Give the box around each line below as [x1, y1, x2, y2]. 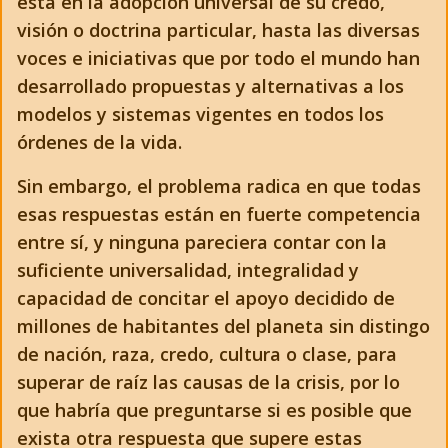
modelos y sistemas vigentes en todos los [17, 102, 384, 126]
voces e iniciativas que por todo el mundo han [17, 46, 420, 70]
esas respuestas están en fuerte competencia [17, 202, 421, 226]
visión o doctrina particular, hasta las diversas [17, 18, 420, 42]
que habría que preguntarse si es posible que [17, 398, 412, 422]
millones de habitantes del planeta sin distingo [17, 314, 430, 338]
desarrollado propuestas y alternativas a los [17, 74, 404, 98]
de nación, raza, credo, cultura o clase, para [17, 342, 397, 366]
